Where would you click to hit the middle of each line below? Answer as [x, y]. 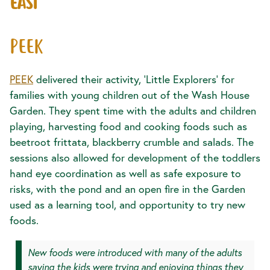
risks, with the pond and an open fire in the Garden [127, 189]
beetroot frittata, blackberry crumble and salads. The [132, 142]
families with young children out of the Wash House [130, 95]
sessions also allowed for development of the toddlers [135, 157]
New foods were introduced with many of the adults [135, 252]
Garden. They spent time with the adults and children [133, 110]
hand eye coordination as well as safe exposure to [125, 173]
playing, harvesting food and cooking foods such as [128, 126]
